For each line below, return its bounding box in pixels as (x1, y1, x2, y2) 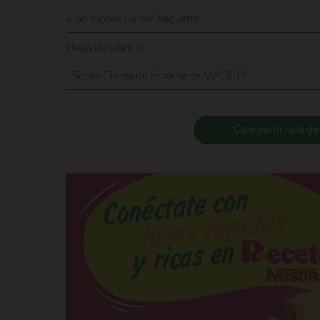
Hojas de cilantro (66, 42, 143, 54)
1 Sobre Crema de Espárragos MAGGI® (66, 71, 246, 83)
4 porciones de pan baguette (66, 14, 199, 26)
